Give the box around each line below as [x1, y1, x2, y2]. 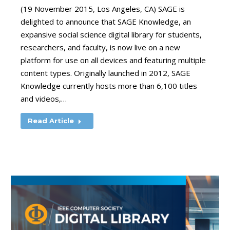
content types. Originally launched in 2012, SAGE [21, 68, 190, 78]
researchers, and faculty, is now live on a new [21, 42, 180, 52]
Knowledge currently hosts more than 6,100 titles [21, 81, 197, 91]
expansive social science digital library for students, [21, 29, 202, 40]
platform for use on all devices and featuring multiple [21, 55, 206, 65]
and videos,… [21, 93, 67, 104]
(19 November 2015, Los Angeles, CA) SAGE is [21, 4, 185, 14]
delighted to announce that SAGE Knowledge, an [21, 16, 191, 27]
